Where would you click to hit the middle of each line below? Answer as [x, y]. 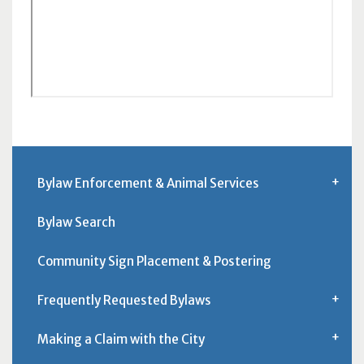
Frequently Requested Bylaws [124, 300]
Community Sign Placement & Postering [154, 261]
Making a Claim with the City [121, 339]
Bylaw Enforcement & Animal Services [148, 184]
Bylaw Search [76, 223]
